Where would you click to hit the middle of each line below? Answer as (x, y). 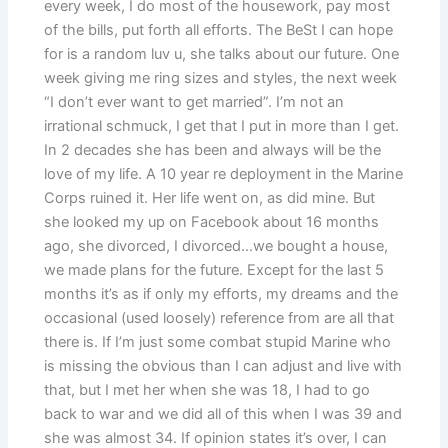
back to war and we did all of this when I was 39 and (223, 413)
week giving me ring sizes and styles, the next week (221, 77)
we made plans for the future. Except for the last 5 (214, 269)
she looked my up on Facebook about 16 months (212, 221)
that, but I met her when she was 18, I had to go (207, 389)
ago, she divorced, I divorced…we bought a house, (216, 245)
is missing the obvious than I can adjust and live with (223, 365)
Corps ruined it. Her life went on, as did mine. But (210, 197)
